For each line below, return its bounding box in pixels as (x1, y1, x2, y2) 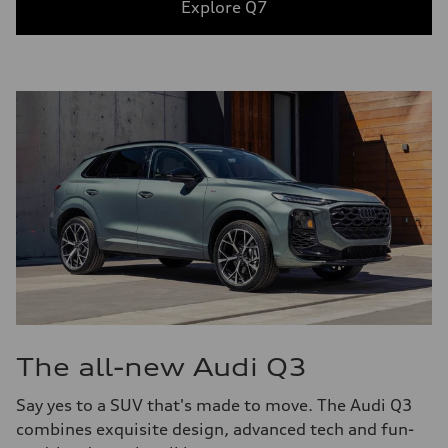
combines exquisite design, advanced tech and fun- (16, 418, 414, 439)
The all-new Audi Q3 (16, 351, 307, 382)
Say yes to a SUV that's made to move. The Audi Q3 (16, 394, 413, 415)
